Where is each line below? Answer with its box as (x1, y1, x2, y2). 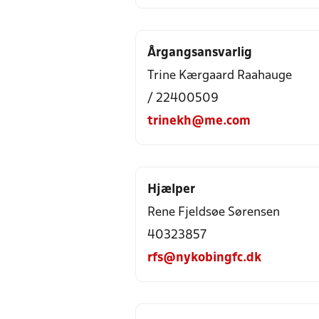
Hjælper (147, 184, 195, 196)
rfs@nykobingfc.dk (147, 252, 261, 264)
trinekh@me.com (147, 115, 251, 127)
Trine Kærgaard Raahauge (147, 70, 292, 82)
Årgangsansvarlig (147, 47, 252, 59)
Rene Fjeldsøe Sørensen (147, 206, 280, 219)
